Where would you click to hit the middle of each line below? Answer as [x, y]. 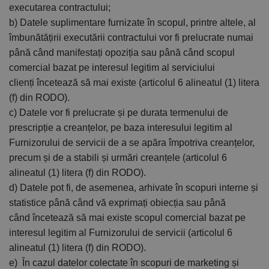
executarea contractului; [60, 7]
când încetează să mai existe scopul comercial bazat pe [127, 217]
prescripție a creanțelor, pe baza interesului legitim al [121, 127]
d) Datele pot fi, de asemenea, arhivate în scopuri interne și [134, 187]
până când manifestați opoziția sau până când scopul [122, 52]
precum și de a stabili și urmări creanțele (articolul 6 [118, 157]
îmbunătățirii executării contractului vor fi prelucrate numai [131, 37]
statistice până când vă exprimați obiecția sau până [117, 202]
